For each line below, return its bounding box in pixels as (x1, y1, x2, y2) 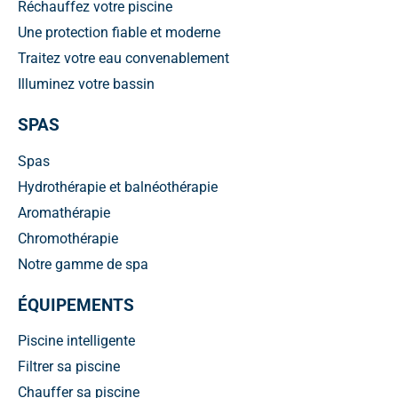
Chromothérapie (18, 229, 118, 247)
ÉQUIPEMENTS (18, 294, 134, 315)
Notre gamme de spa (18, 255, 148, 273)
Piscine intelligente (18, 331, 135, 349)
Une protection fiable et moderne (18, 24, 220, 42)
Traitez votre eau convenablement (18, 50, 229, 68)
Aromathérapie (18, 203, 110, 221)
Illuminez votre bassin (18, 76, 155, 93)
